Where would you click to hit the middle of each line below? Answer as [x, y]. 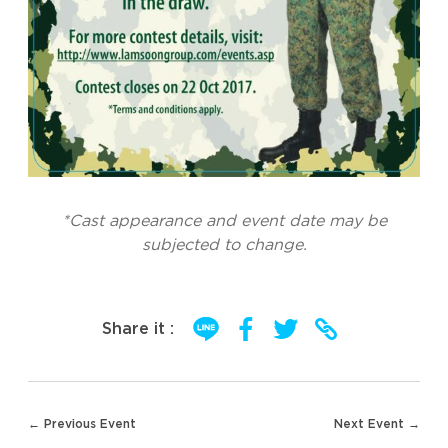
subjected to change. [224, 245]
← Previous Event [82, 424]
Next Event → [377, 424]
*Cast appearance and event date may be [224, 221]
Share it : [138, 329]
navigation [58, 429]
